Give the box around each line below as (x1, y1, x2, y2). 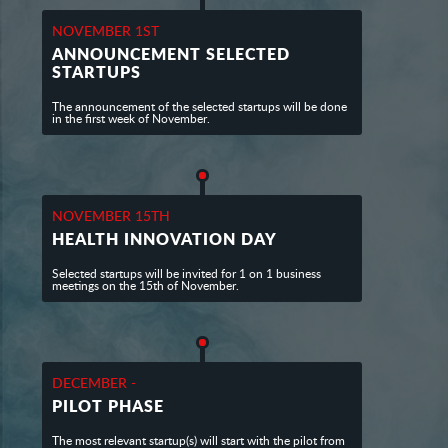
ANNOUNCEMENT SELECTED (52, 44, 291, 64)
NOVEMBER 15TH (52, 207, 171, 225)
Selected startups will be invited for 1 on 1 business (52, 266, 322, 282)
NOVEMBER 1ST (52, 22, 160, 40)
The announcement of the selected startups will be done (52, 99, 348, 115)
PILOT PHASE (52, 396, 165, 416)
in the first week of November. (52, 111, 211, 127)
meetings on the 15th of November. (52, 278, 240, 294)
